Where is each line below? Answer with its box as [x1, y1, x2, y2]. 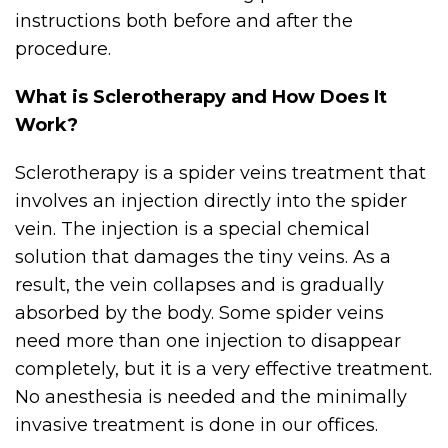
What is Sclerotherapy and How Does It [15, 86, 387, 108]
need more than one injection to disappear [15, 330, 401, 352]
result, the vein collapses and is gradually [15, 274, 384, 296]
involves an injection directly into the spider [15, 190, 407, 212]
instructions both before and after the [15, 10, 353, 32]
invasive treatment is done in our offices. [15, 414, 378, 436]
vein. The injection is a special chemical [15, 218, 370, 240]
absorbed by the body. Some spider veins [15, 302, 384, 324]
